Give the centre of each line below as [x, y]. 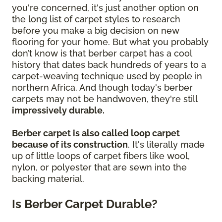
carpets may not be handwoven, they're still [105, 99]
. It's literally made [166, 144]
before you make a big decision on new [96, 30]
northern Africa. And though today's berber [102, 87]
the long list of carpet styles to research [96, 19]
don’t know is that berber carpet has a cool [102, 53]
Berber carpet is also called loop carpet [96, 133]
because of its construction [70, 144]
